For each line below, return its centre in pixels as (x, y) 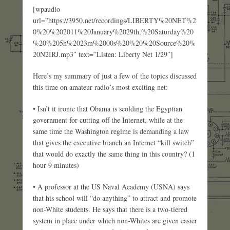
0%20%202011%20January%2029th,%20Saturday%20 (113, 31)
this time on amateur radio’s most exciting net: (100, 87)
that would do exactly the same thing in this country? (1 (114, 154)
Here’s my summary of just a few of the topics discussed (115, 75)
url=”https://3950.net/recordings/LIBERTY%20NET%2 (114, 20)
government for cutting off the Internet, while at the (108, 120)
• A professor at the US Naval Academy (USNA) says (111, 186)
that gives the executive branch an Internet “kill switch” (113, 142)
